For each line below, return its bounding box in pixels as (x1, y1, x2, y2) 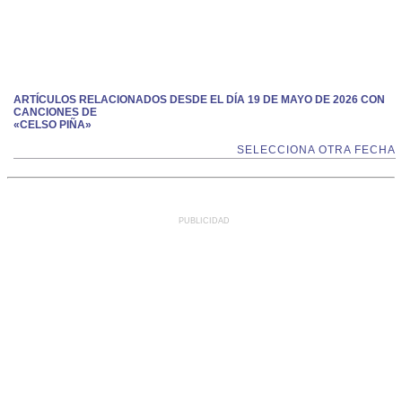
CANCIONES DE (13, 106, 97, 118)
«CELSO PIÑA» (13, 118, 92, 131)
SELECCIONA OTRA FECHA (237, 144, 396, 156)
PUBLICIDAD (179, 216, 230, 225)
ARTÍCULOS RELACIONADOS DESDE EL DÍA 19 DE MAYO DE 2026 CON (13, 93, 385, 106)
